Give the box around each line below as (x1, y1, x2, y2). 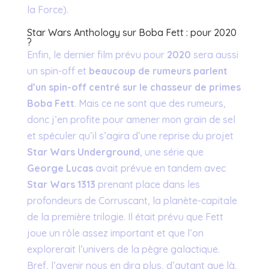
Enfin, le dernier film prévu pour (26, 49, 167, 61)
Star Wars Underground (26, 146, 140, 158)
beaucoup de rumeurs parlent (88, 65, 228, 77)
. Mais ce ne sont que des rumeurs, (74, 97, 226, 109)
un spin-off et (26, 65, 89, 77)
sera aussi (190, 49, 238, 61)
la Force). (26, 4, 68, 16)
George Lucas (26, 162, 93, 174)
